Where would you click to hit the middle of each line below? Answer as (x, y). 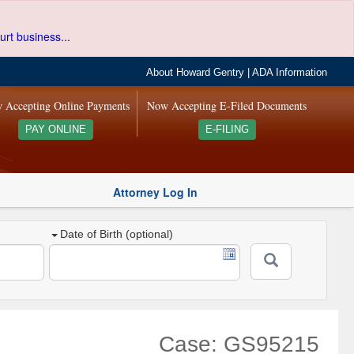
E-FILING (227, 130)
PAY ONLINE (55, 130)
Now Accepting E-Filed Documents (227, 105)
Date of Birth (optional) (117, 234)
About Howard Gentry (196, 73)
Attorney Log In (155, 192)
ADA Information (290, 73)
